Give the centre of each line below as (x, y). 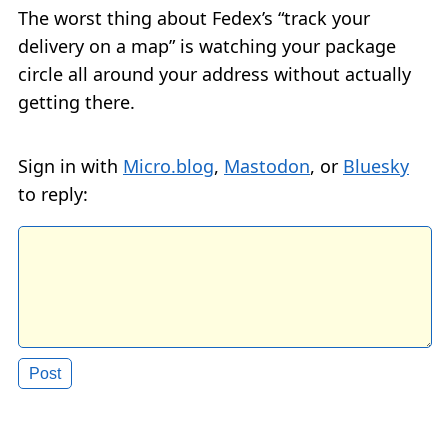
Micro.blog (168, 166)
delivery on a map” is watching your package (207, 46)
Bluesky (376, 166)
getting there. (76, 102)
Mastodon (267, 166)
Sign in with (70, 166)
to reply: (53, 194)
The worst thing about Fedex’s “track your (194, 18)
